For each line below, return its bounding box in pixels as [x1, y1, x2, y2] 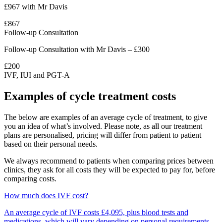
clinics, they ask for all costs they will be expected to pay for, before [4, 165, 215, 174]
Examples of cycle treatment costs [4, 90, 176, 103]
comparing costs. [4, 174, 56, 183]
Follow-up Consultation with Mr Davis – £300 [4, 45, 150, 54]
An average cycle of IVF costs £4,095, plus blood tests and [4, 208, 188, 217]
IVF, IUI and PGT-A [4, 71, 70, 80]
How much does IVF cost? [4, 191, 88, 200]
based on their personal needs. [4, 139, 98, 148]
